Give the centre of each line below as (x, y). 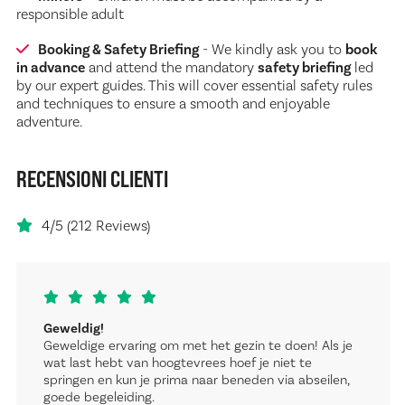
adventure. (49, 122)
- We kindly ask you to (272, 50)
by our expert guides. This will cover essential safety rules (194, 86)
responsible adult (70, 15)
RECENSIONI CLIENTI (92, 179)
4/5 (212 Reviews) (95, 226)
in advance (50, 68)
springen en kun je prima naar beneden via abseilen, (196, 381)
